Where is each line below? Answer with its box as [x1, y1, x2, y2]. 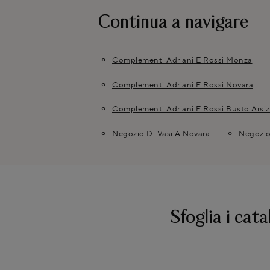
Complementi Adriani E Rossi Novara [112, 79, 253, 89]
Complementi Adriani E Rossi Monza [112, 55, 253, 65]
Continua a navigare [98, 14, 248, 32]
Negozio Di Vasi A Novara [112, 128, 210, 138]
